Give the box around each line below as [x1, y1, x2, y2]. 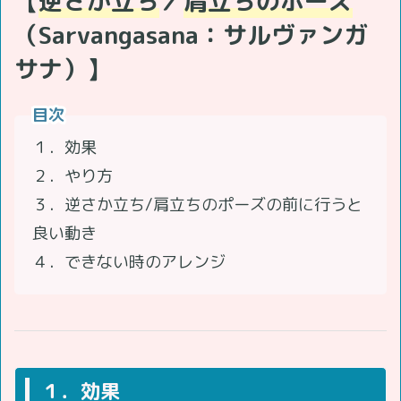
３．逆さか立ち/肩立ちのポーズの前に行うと [32, 192, 363, 216]
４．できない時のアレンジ [32, 250, 226, 273]
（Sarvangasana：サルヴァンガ [14, 17, 368, 52]
